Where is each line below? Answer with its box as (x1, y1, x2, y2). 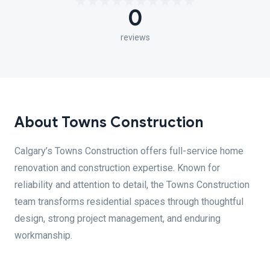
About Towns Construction (14, 113, 204, 131)
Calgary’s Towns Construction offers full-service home (14, 145, 243, 157)
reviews (120, 33, 150, 42)
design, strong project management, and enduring (14, 213, 221, 224)
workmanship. (14, 230, 72, 241)
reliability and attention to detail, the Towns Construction (14, 179, 250, 190)
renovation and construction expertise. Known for (14, 162, 220, 174)
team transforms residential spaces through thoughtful (14, 196, 243, 207)
